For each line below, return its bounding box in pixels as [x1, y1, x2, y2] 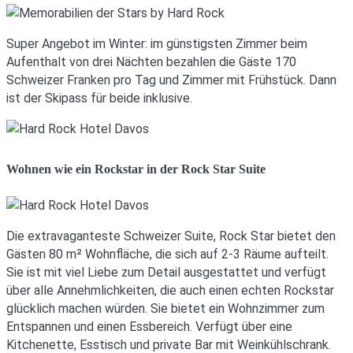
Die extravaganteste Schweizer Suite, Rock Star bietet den [6, 228, 336, 243]
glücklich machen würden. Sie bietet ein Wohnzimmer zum [6, 300, 325, 316]
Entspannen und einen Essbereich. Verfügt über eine [6, 318, 292, 334]
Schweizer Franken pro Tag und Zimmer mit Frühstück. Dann [6, 72, 336, 87]
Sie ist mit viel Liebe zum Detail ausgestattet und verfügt [6, 264, 326, 280]
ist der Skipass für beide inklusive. [6, 90, 192, 106]
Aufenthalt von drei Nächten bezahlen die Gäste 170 [6, 54, 296, 69]
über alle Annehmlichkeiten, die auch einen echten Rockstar [6, 282, 334, 298]
